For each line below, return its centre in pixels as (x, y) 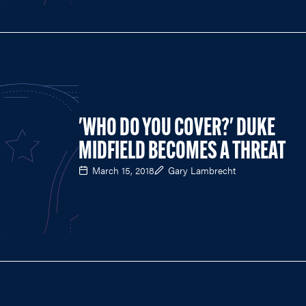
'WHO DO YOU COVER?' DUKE (177, 129)
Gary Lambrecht (202, 170)
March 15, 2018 (123, 170)
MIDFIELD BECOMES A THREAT (182, 152)
